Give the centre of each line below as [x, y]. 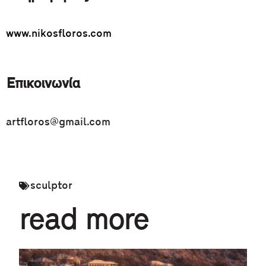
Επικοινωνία [43, 84]
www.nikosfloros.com [59, 34]
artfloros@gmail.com [58, 122]
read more [84, 221]
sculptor [52, 186]
